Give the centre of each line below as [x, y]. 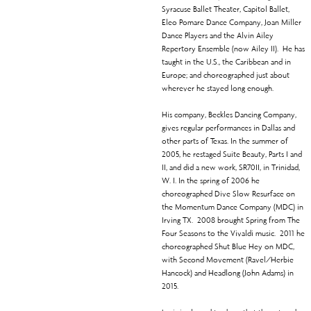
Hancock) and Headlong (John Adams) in [227, 273]
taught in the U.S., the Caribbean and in [226, 62]
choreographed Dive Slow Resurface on [228, 194]
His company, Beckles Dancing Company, [229, 115]
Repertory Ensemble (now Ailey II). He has [233, 49]
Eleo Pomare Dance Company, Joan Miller [231, 23]
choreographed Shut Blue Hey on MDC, [228, 247]
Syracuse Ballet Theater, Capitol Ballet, [225, 9]
